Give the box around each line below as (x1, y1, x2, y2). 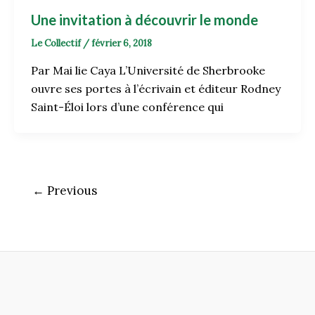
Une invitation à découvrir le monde (31, 11, 258, 29)
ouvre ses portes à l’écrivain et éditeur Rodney (31, 81, 281, 96)
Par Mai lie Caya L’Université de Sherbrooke (31, 63, 265, 77)
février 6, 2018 (91, 37, 152, 50)
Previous (44, 182, 97, 198)
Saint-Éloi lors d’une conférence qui (31, 99, 224, 114)
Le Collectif (31, 37, 83, 50)
